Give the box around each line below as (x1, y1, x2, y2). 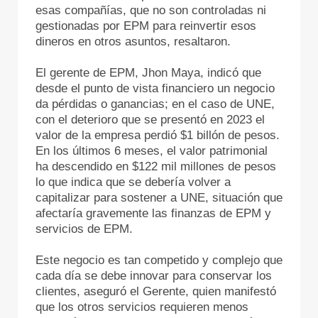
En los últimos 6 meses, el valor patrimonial (35, 143, 268, 158)
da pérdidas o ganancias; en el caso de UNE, (35, 97, 275, 111)
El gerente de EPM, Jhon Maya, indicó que (35, 65, 261, 79)
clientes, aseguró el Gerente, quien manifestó (35, 284, 276, 298)
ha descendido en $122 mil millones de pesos (35, 159, 276, 173)
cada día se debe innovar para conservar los (35, 268, 272, 283)
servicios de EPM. (35, 221, 136, 236)
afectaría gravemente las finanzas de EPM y (35, 206, 271, 220)
